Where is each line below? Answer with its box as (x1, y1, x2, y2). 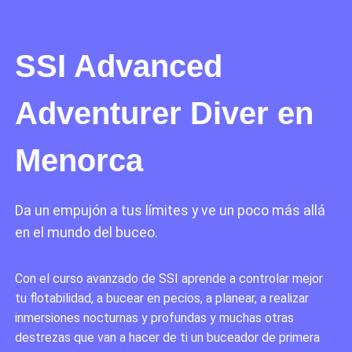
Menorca (15, 143, 144, 178)
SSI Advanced (15, 49, 223, 84)
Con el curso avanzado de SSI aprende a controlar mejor (15, 271, 324, 287)
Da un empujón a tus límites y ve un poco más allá (15, 203, 326, 219)
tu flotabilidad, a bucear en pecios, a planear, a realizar (15, 291, 310, 306)
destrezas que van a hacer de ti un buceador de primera (15, 330, 321, 346)
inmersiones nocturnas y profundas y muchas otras (15, 310, 295, 326)
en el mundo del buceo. (15, 225, 159, 241)
